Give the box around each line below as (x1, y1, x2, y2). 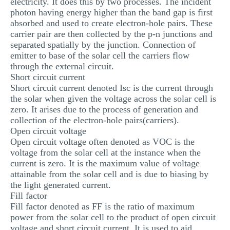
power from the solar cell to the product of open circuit (10, 212, 216, 222)
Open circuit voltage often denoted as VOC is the (10, 137, 195, 147)
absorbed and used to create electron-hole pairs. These (10, 18, 213, 28)
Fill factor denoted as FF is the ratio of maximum (10, 201, 195, 212)
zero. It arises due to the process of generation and (10, 104, 198, 114)
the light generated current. (10, 180, 111, 190)
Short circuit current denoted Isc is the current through (10, 83, 213, 93)
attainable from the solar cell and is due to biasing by (10, 169, 208, 179)
